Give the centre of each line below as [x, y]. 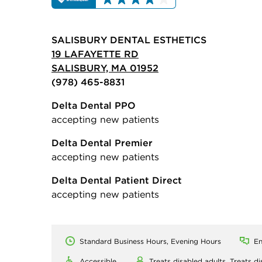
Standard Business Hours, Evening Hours [150, 241]
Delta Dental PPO [94, 105]
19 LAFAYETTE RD [95, 54]
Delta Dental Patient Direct [117, 180]
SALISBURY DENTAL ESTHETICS [129, 39]
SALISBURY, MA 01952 [105, 68]
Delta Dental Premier [102, 142]
